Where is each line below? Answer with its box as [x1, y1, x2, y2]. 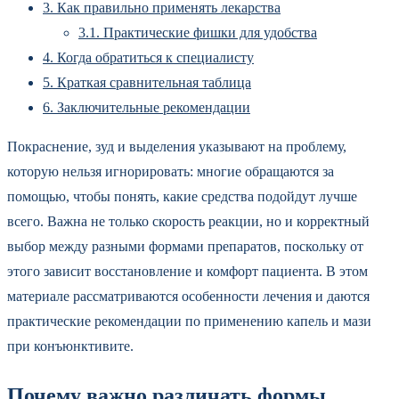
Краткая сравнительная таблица [53, 75, 251, 90]
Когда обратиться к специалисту [53, 50, 254, 65]
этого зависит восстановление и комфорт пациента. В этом [7, 264, 368, 279]
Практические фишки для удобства [100, 25, 317, 40]
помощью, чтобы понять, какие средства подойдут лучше [7, 189, 357, 204]
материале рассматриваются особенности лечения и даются [7, 289, 370, 304]
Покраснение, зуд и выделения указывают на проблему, [7, 139, 346, 154]
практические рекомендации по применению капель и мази [7, 313, 371, 329]
